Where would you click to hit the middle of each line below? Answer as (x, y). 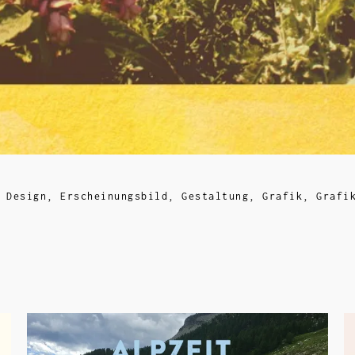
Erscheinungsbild (114, 197)
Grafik (282, 197)
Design (27, 197)
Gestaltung (215, 197)
